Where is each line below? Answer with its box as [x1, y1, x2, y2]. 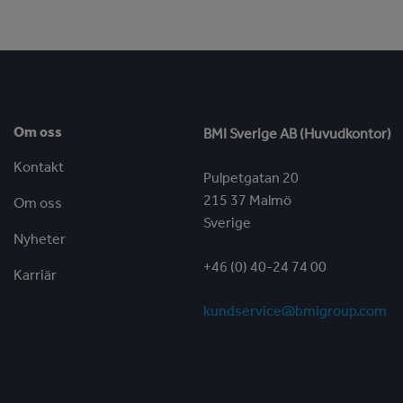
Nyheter [13, 230, 67, 248]
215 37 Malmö [203, 192, 292, 210]
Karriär [13, 266, 58, 284]
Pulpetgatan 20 [203, 169, 300, 187]
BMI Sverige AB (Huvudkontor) [203, 125, 392, 143]
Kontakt [13, 158, 65, 176]
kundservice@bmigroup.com [203, 302, 388, 320]
